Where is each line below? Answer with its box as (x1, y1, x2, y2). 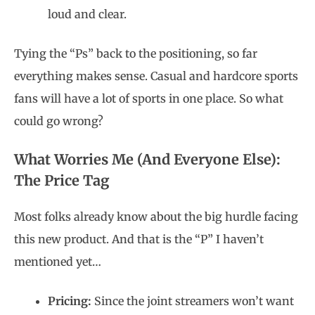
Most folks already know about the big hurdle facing (14, 210, 298, 224)
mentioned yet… (14, 255, 101, 269)
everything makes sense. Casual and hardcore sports (14, 69, 298, 83)
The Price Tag (14, 172, 110, 189)
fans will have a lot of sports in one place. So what (14, 91, 283, 105)
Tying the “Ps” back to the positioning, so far (14, 46, 257, 60)
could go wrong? (14, 114, 103, 128)
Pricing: (48, 294, 94, 308)
